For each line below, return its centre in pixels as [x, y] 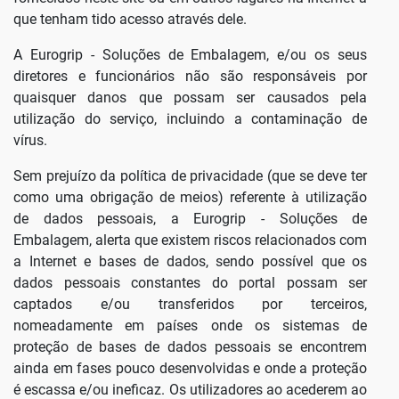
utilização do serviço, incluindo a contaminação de [191, 119]
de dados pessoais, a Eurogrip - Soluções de [191, 219]
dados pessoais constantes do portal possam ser [191, 283]
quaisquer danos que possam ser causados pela [191, 98]
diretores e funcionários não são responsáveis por [191, 77]
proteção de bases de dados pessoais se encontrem [191, 347]
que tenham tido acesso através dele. [130, 20]
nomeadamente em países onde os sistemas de [191, 326]
